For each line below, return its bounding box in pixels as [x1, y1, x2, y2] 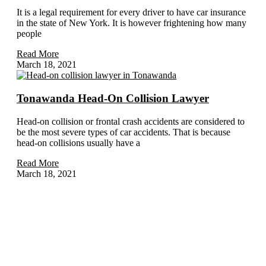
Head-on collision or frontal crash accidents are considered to [17, 116, 245, 126]
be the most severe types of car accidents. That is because [17, 126, 230, 137]
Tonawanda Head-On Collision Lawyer [17, 91, 209, 104]
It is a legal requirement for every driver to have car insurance [17, 7, 246, 18]
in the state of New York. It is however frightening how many [17, 18, 246, 28]
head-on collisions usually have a [17, 137, 140, 148]
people [17, 28, 42, 39]
